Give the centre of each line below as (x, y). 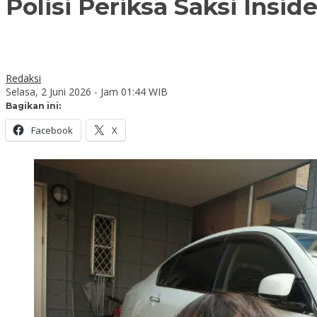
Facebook (52, 130)
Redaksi (23, 78)
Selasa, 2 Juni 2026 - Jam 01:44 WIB (87, 91)
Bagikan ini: (33, 105)
